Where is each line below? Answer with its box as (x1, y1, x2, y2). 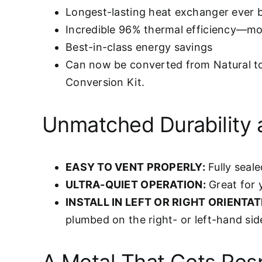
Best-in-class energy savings (65, 41, 213, 54)
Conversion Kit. (65, 76, 145, 89)
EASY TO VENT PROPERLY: (65, 161, 205, 174)
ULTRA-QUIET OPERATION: (65, 178, 206, 191)
